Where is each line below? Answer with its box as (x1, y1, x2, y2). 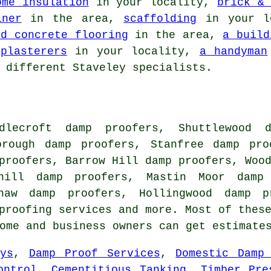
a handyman (199, 45, 268, 57)
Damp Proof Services (28, 247, 160, 260)
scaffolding (123, 12, 197, 25)
